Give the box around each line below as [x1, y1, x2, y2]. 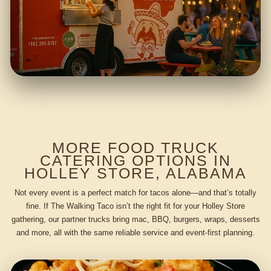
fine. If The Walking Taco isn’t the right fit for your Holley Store [26, 201, 245, 211]
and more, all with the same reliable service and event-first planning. [16, 227, 255, 237]
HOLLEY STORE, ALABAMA [24, 165, 247, 182]
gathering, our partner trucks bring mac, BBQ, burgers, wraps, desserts [11, 214, 260, 224]
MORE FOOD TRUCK [51, 139, 220, 157]
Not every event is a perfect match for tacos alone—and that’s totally [15, 188, 256, 197]
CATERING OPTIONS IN [39, 152, 232, 169]
